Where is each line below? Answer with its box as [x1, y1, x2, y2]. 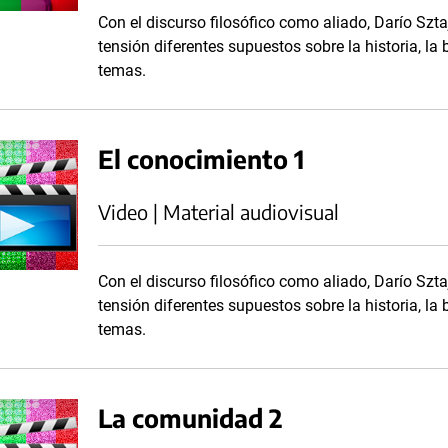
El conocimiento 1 [98, 143, 304, 174]
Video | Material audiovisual [98, 199, 339, 224]
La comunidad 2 [98, 402, 282, 433]
